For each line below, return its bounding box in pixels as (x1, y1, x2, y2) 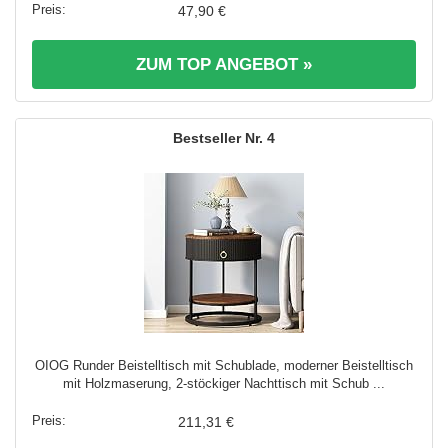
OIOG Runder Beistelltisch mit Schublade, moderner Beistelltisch (35, 357, 413, 373)
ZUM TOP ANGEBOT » (136, 54, 312, 74)
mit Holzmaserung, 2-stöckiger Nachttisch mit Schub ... (63, 375, 385, 391)
